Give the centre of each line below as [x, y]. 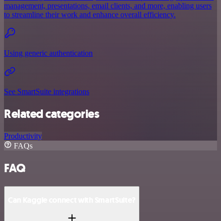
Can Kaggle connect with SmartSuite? [72, 200]
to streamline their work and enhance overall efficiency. [90, 15]
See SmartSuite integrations [47, 92]
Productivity [23, 136]
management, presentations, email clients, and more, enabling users [108, 6]
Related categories [52, 114]
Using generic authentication [48, 53]
